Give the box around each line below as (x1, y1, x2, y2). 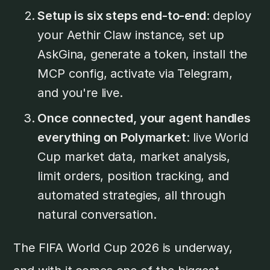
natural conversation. (37, 207, 157, 222)
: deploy (206, 8, 251, 23)
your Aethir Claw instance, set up (37, 27, 225, 42)
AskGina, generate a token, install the (37, 46, 248, 61)
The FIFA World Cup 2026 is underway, (13, 240, 233, 255)
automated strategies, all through (37, 187, 226, 202)
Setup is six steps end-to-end (37, 8, 206, 23)
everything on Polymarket (37, 130, 186, 145)
